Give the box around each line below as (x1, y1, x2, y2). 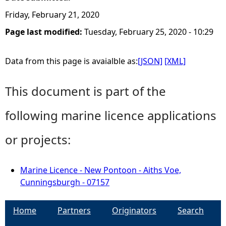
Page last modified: (5, 26, 84, 37)
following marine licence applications (5, 107, 216, 124)
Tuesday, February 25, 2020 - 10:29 (84, 26, 213, 37)
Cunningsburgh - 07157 (20, 177, 109, 188)
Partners (58, 205, 91, 216)
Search (178, 205, 204, 216)
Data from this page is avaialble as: (5, 55, 138, 67)
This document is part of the (5, 83, 166, 99)
